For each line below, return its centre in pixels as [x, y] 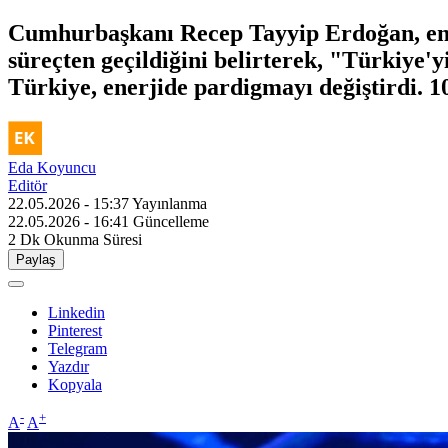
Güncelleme [171, 221]
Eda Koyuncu [52, 167]
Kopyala [75, 384]
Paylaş [36, 259]
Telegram [77, 348]
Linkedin [76, 312]
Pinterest [75, 330]
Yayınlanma [169, 203]
